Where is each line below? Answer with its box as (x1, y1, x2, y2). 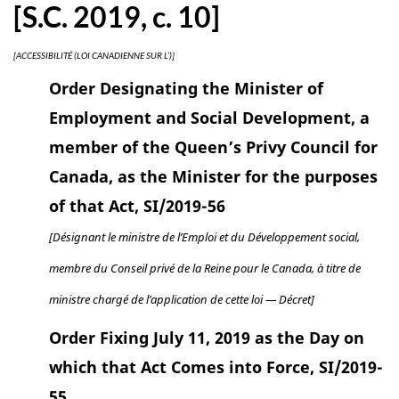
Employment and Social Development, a (49, 106, 370, 128)
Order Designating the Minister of (49, 77, 323, 99)
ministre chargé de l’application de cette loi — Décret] (49, 290, 314, 307)
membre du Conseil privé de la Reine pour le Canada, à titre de (49, 259, 361, 276)
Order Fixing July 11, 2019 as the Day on (49, 326, 364, 348)
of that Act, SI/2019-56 (49, 194, 225, 216)
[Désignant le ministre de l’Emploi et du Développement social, (49, 228, 360, 245)
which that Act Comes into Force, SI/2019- (49, 355, 383, 378)
